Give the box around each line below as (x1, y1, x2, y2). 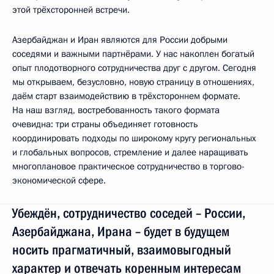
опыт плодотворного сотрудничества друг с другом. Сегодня (12, 61, 256, 74)
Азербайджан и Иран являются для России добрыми (12, 33, 228, 46)
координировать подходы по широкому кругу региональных (12, 131, 256, 144)
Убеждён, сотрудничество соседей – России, (12, 205, 245, 221)
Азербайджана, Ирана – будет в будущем (12, 223, 229, 239)
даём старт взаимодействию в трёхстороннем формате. (12, 89, 240, 102)
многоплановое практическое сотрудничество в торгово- (12, 160, 245, 172)
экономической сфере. (12, 174, 106, 187)
